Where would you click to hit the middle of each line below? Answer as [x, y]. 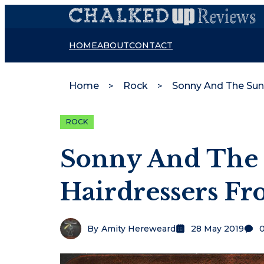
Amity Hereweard [138, 229]
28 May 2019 [217, 229]
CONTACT [151, 45]
